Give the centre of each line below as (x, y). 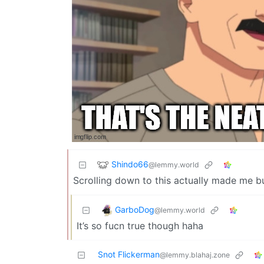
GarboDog (135, 209)
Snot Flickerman (129, 255)
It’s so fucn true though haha (140, 226)
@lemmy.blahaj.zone (195, 255)
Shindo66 (130, 164)
